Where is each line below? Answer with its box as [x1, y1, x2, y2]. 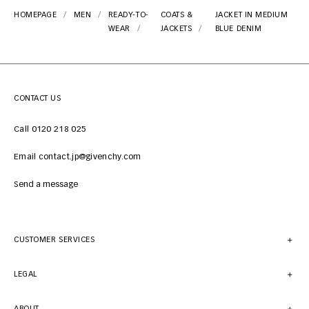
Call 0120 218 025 [14, 125, 87, 134]
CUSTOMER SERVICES [14, 235, 95, 243]
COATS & [160, 10, 193, 19]
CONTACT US [14, 94, 61, 102]
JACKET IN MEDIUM [215, 10, 288, 19]
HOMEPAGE [14, 10, 57, 19]
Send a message [14, 180, 78, 189]
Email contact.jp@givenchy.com [14, 152, 141, 161]
